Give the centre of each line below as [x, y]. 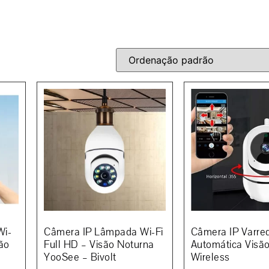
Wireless [210, 257]
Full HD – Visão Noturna [99, 244]
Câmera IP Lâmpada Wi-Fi [104, 232]
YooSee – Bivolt [80, 257]
